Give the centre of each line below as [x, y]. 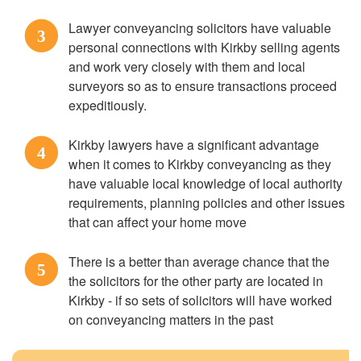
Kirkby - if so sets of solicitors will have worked [200, 300]
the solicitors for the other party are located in [196, 281]
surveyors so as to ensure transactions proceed [203, 86]
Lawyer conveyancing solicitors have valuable [200, 28]
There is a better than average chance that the [199, 261]
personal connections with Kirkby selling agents [204, 47]
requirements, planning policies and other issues [207, 203]
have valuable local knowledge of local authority [205, 183]
